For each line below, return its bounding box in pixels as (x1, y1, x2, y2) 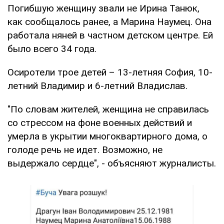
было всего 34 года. (7, 43, 96, 55)
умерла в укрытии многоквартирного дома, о (7, 130, 207, 142)
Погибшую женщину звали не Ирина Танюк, (7, 2, 199, 14)
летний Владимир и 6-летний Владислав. (7, 80, 187, 92)
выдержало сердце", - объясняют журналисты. (7, 157, 216, 169)
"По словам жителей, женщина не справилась (7, 103, 209, 115)
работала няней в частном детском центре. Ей (7, 29, 213, 41)
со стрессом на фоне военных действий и (7, 117, 192, 129)
